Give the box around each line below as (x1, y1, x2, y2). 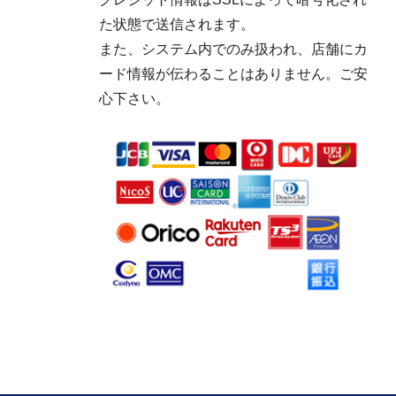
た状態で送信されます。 (99, 17, 255, 33)
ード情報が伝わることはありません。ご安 (99, 66, 368, 82)
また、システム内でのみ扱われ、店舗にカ (99, 42, 368, 57)
